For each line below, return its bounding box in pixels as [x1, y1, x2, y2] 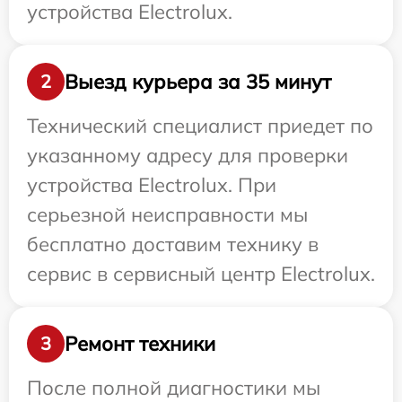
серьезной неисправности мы [27, 202, 308, 227]
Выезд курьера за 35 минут [65, 68, 331, 94]
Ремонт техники [65, 330, 215, 356]
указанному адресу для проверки [27, 143, 348, 168]
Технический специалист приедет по [27, 113, 373, 138]
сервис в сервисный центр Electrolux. [27, 261, 375, 286]
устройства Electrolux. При [27, 172, 276, 197]
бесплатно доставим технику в [27, 232, 319, 257]
